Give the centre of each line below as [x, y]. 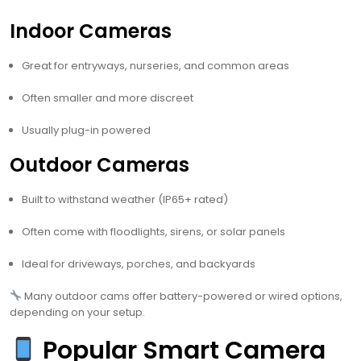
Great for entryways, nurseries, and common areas [156, 66]
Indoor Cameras [91, 31]
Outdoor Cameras [100, 165]
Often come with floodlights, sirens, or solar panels [154, 232]
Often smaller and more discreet [108, 98]
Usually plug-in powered [86, 131]
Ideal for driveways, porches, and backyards [139, 264]
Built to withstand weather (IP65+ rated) [125, 200]
